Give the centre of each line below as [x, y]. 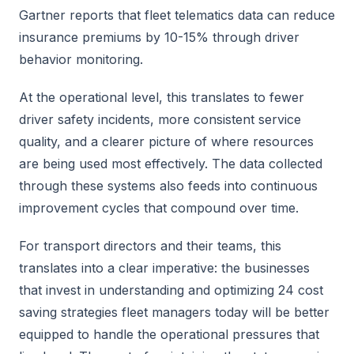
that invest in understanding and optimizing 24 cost [171, 290]
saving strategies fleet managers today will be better [174, 312]
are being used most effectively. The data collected [171, 164]
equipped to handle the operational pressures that [169, 334]
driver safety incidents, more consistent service [160, 119]
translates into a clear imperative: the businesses [164, 268]
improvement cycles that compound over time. [159, 208]
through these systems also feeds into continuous [168, 186]
